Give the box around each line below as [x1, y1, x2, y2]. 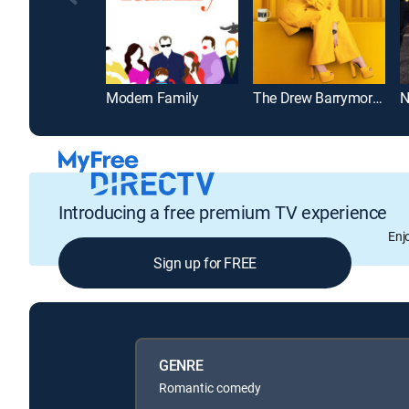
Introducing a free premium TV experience [58, 199, 387, 225]
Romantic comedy [159, 379, 261, 397]
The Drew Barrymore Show [372, 88, 383, 109]
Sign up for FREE [153, 252, 257, 273]
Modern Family [106, 88, 199, 109]
